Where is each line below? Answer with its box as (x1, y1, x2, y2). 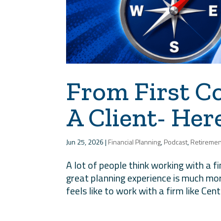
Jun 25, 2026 (66, 136, 104, 147)
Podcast (164, 136, 188, 147)
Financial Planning (108, 136, 161, 147)
